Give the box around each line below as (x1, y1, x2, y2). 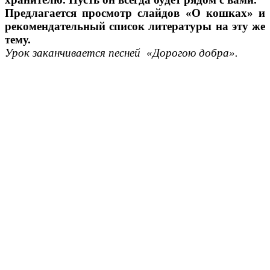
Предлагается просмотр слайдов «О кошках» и (5, 7, 265, 20)
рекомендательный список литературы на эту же (5, 20, 265, 33)
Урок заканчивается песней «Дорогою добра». (5, 46, 238, 60)
